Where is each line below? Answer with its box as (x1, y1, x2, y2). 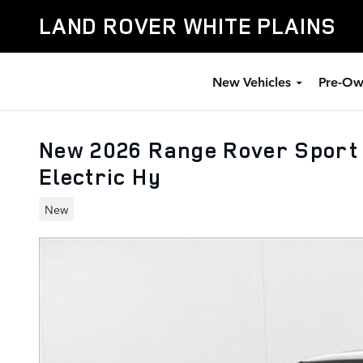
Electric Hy (39, 162, 161, 191)
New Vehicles (211, 72, 291, 90)
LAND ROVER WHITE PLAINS (39, 11, 337, 41)
